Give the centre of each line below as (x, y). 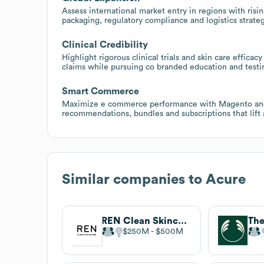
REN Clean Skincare (182, 221)
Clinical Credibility (105, 44)
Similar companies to (134, 179)
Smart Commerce (100, 91)
